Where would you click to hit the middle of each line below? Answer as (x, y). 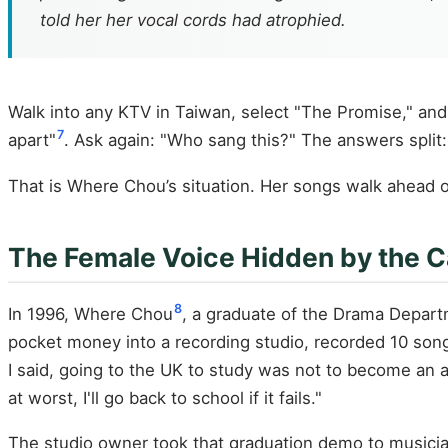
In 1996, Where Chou (90, 313)
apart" (32, 140)
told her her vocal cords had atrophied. (193, 20)
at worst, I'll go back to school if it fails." (165, 397)
